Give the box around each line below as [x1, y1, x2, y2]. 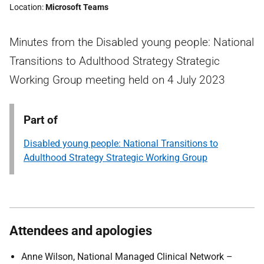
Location [9, 2, 42, 12]
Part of [24, 113, 58, 127]
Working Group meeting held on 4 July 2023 [9, 73, 225, 87]
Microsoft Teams [45, 2, 108, 12]
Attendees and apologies [9, 223, 152, 238]
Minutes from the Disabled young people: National [9, 35, 254, 49]
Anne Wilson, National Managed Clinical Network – [21, 251, 233, 262]
